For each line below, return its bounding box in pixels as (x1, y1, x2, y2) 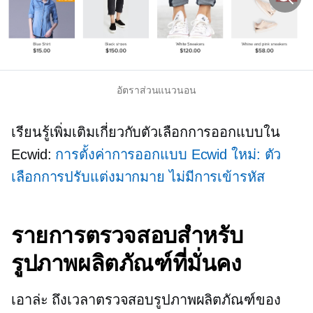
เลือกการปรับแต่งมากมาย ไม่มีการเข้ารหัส (11, 168, 265, 184)
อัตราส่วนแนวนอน (117, 84, 196, 96)
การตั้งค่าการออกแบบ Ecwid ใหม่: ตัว (55, 146, 282, 162)
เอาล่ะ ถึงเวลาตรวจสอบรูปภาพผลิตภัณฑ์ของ (11, 291, 281, 307)
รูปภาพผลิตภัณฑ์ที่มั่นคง (11, 249, 242, 277)
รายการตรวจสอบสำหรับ (11, 221, 243, 249)
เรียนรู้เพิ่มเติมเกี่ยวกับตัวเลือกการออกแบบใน (11, 124, 280, 140)
